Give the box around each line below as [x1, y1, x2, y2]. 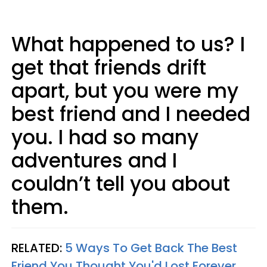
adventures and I [11, 146, 177, 175]
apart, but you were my [11, 76, 238, 105]
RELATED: [11, 239, 65, 256]
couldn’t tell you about [11, 169, 230, 198]
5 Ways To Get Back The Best [65, 239, 237, 256]
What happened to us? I [11, 30, 245, 58]
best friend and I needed [11, 100, 250, 128]
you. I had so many [11, 123, 198, 151]
